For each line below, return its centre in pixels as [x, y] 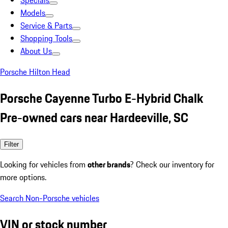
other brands [109, 164]
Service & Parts [46, 25]
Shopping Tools [46, 38]
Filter [11, 144]
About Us [36, 51]
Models [33, 13]
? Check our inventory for [172, 164]
